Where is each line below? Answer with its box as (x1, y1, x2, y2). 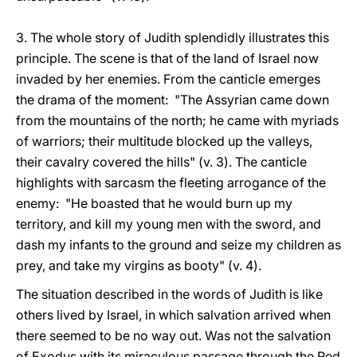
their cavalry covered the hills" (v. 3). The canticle (16, 154, 307, 170)
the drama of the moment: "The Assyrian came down (16, 92, 329, 108)
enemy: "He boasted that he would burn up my (16, 195, 292, 211)
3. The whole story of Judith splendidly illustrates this (16, 29, 329, 45)
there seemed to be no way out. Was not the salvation (16, 328, 331, 343)
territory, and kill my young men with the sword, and (16, 216, 321, 232)
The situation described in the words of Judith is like (16, 286, 323, 302)
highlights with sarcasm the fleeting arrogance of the (16, 175, 326, 190)
